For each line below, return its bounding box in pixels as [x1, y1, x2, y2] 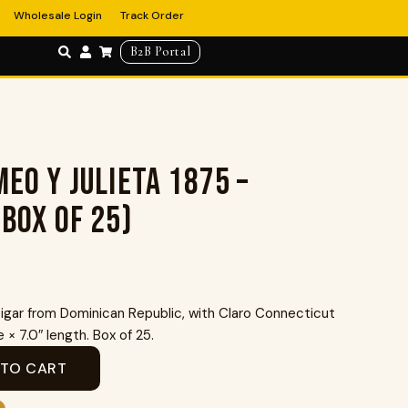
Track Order [120, 8, 185, 23]
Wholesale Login [14, 8, 103, 23]
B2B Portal [129, 44, 191, 59]
